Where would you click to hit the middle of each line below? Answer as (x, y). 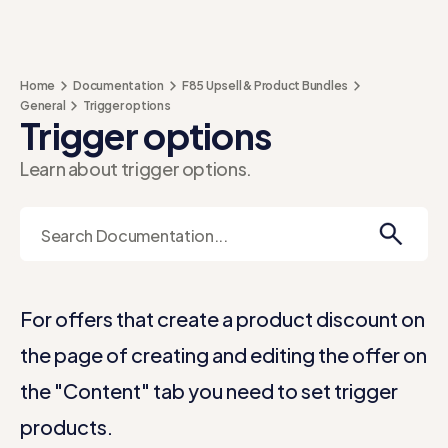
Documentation (118, 85)
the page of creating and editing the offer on (223, 354)
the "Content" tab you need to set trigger (209, 390)
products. (66, 426)
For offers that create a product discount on (222, 318)
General (43, 105)
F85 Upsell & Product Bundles (265, 85)
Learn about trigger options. (136, 168)
